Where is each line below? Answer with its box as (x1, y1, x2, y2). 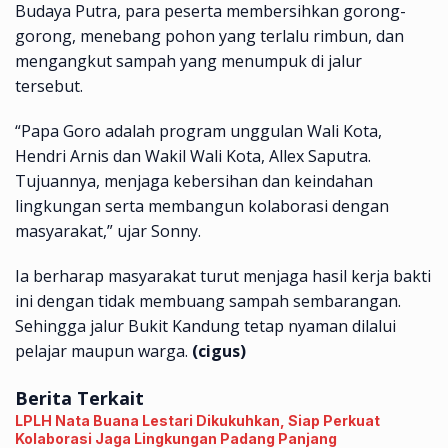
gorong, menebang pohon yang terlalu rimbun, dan (15, 24, 404, 47)
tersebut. (15, 74, 83, 97)
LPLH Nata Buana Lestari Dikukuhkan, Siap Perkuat (15, 411, 380, 429)
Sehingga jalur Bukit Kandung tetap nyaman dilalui (15, 314, 396, 337)
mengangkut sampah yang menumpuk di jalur (15, 49, 362, 72)
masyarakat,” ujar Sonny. (15, 219, 201, 242)
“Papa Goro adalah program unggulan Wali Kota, (15, 119, 382, 142)
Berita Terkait (15, 385, 144, 410)
